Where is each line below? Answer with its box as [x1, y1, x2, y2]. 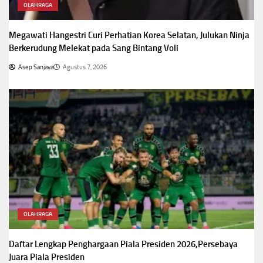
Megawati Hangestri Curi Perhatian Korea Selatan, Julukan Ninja [9, 30, 249, 41]
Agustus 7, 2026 [63, 63, 107, 72]
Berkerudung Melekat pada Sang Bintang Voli [9, 43, 178, 54]
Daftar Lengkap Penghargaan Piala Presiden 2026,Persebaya [9, 239, 238, 250]
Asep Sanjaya [18, 63, 53, 72]
